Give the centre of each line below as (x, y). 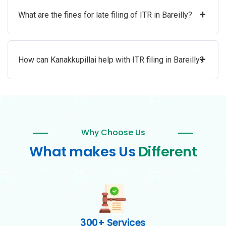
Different (167, 152)
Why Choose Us (113, 133)
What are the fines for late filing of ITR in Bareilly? (105, 15)
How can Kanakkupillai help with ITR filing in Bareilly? (111, 60)
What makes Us (83, 152)
